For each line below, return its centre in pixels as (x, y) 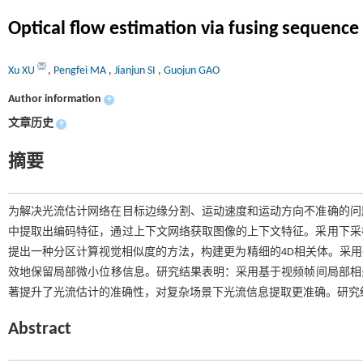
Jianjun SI (136, 71)
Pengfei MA (81, 71)
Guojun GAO (192, 71)
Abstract (40, 329)
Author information (55, 99)
